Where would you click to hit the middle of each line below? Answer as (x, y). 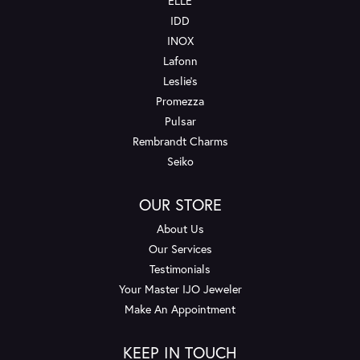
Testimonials (180, 269)
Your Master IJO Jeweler (180, 289)
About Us (180, 229)
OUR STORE (180, 205)
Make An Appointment (180, 309)
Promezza (180, 101)
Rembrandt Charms (180, 141)
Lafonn (180, 61)
